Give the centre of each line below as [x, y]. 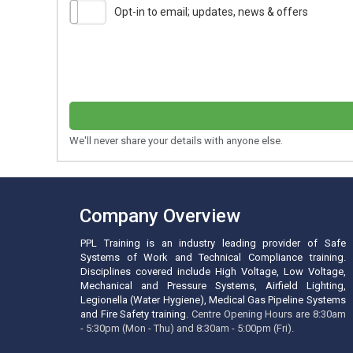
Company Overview [160, 216]
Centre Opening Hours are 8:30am [268, 314]
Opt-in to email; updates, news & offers [211, 11]
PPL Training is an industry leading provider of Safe [213, 243]
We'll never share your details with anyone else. [176, 141]
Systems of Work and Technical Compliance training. [213, 257]
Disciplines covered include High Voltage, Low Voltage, [213, 271]
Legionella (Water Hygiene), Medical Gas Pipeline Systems [213, 300]
